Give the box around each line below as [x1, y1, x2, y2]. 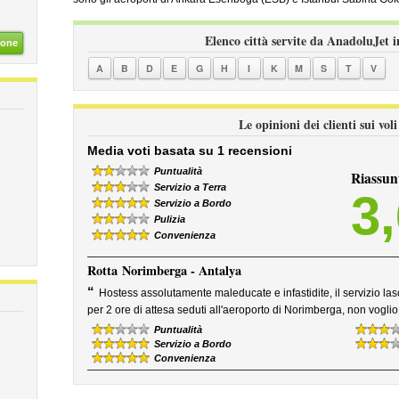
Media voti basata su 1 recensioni [86, 143, 292, 158]
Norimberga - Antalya [121, 261, 241, 280]
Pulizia [153, 214, 185, 224]
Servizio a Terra [153, 182, 226, 192]
